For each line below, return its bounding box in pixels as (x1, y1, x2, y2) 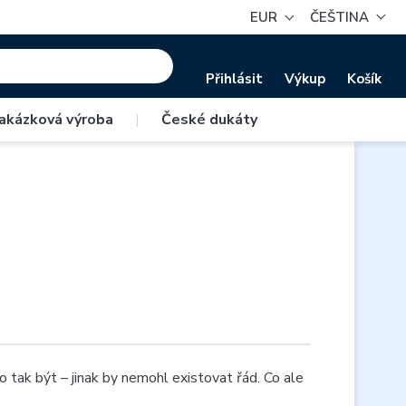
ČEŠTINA (310, 8, 370, 26)
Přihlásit (206, 69, 263, 88)
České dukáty (161, 110, 257, 130)
